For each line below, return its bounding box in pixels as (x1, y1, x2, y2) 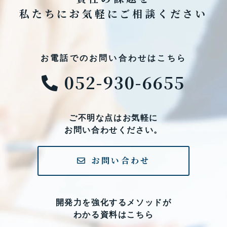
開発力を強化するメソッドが (55, 196, 172, 208)
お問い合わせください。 (64, 124, 163, 135)
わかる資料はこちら (73, 208, 154, 220)
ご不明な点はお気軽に (69, 111, 158, 123)
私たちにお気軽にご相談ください (19, 6, 208, 21)
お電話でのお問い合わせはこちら (41, 52, 186, 63)
